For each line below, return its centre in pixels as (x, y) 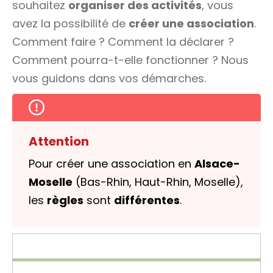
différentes (147, 200)
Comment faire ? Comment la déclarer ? (123, 42)
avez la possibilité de (70, 23)
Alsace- (217, 164)
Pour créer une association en (112, 164)
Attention (59, 141)
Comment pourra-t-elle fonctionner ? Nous (130, 60)
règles (65, 200)
